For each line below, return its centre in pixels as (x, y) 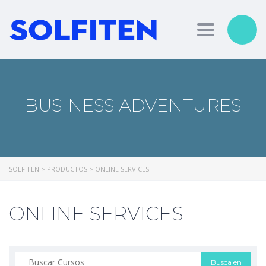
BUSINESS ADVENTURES (133, 105)
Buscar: (28, 257)
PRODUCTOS (67, 169)
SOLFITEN (24, 169)
